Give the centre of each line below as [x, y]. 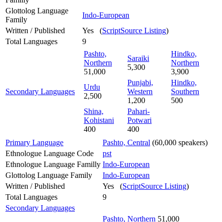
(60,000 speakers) [179, 142]
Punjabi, [140, 82]
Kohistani [99, 120]
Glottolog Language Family [49, 175]
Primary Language [34, 142]
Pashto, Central [126, 142]
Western [140, 91]
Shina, [94, 111]
